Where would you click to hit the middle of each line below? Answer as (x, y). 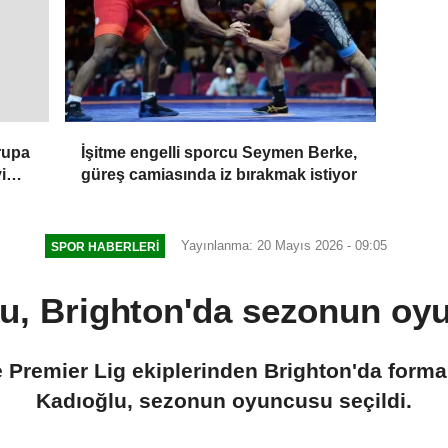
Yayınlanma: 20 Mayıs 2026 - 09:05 (283, 246)
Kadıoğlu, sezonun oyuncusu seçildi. (224, 400)
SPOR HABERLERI (105, 246)
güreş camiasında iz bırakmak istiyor (219, 175)
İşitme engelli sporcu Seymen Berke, (219, 153)
